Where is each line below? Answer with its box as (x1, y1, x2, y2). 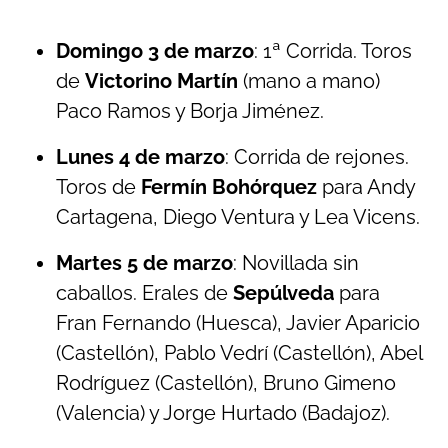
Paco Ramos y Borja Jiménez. (56, 99, 324, 123)
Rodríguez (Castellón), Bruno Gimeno (56, 371, 396, 395)
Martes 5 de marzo (56, 251, 233, 275)
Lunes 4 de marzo (56, 145, 225, 169)
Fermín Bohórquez (141, 175, 317, 199)
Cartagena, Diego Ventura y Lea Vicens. (56, 205, 420, 229)
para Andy (317, 175, 415, 199)
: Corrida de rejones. (225, 145, 409, 169)
